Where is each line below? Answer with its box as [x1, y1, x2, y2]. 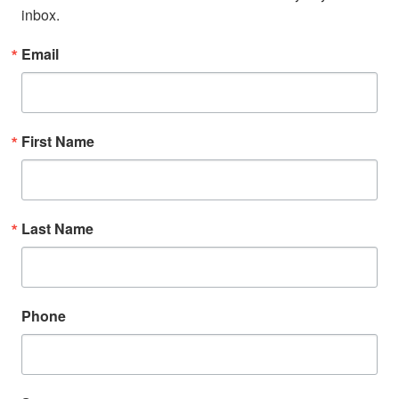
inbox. [21, 4, 60, 25]
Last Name [21, 217, 94, 239]
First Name [21, 130, 94, 151]
